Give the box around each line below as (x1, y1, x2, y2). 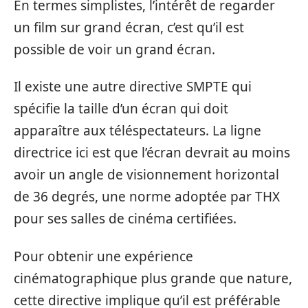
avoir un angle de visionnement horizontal (14, 166, 279, 184)
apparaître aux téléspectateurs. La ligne (14, 122, 261, 140)
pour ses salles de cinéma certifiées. (14, 210, 236, 228)
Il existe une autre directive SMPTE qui (14, 78, 252, 96)
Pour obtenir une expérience (14, 247, 193, 265)
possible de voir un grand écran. (14, 40, 215, 58)
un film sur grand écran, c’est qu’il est (14, 18, 244, 36)
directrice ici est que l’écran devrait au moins (14, 144, 290, 162)
